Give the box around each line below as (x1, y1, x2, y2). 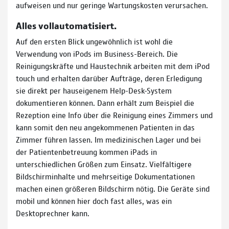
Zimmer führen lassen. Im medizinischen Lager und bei (16, 133, 201, 145)
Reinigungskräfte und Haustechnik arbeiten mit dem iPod (16, 60, 210, 71)
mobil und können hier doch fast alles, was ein (16, 195, 172, 206)
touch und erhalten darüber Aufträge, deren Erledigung (16, 72, 202, 83)
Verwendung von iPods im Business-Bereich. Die (16, 48, 178, 59)
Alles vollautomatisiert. (16, 18, 117, 32)
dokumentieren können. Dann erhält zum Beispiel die (16, 97, 194, 108)
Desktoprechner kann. (16, 207, 89, 218)
